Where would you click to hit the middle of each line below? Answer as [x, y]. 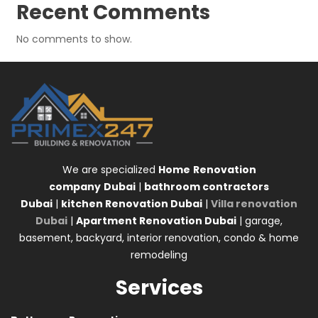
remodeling [159, 254]
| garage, [259, 220]
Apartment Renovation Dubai [156, 220]
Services [159, 287]
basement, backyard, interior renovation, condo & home [159, 237]
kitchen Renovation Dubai [132, 203]
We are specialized [110, 169]
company [75, 186]
